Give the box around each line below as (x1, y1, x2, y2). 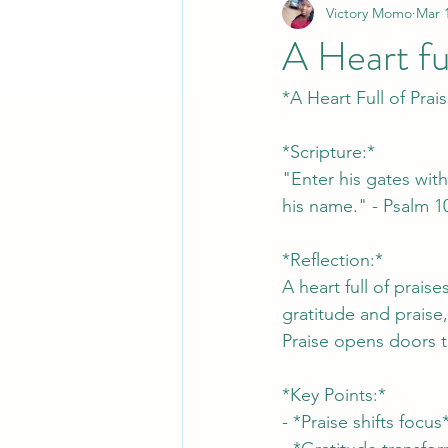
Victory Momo (326, 3, 412, 22)
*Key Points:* (282, 384, 386, 406)
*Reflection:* (282, 249, 383, 271)
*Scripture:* (282, 141, 375, 163)
